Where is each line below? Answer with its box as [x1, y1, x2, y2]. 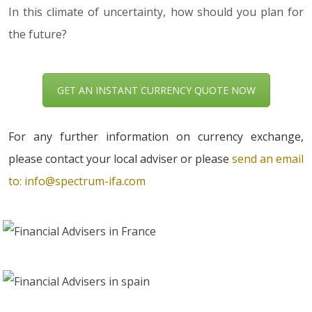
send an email [229, 151, 304, 167]
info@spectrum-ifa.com [24, 173, 146, 189]
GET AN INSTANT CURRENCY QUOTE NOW [56, 83, 256, 97]
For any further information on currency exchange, [8, 129, 304, 145]
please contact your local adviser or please [8, 151, 229, 167]
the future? [8, 26, 67, 42]
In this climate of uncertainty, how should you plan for [8, 3, 304, 19]
